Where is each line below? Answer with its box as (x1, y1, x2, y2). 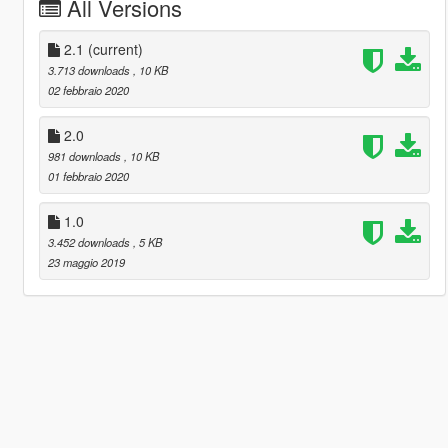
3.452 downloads (47, 233, 133, 250)
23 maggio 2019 (47, 253, 125, 270)
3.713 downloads (47, 61, 133, 78)
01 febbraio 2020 (47, 167, 129, 184)
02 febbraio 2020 (47, 81, 129, 98)
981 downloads (47, 147, 124, 164)
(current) (87, 38, 143, 59)
